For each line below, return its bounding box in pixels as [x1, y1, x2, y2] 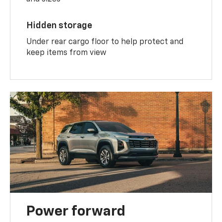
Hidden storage [26, 21, 93, 31]
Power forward [26, 205, 126, 219]
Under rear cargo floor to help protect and [26, 38, 184, 47]
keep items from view [26, 49, 107, 57]
